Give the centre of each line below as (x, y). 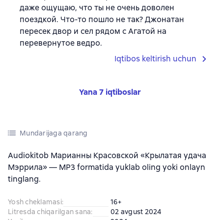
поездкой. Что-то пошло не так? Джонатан (102, 19)
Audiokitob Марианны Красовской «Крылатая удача (107, 155)
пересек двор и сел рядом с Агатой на (93, 31)
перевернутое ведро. (61, 43)
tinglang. (24, 179)
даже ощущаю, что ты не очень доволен (97, 8)
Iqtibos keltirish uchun (155, 59)
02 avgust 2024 (136, 212)
